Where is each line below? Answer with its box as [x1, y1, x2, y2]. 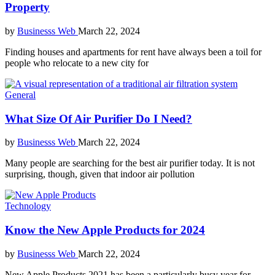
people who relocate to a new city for [5, 57, 149, 68]
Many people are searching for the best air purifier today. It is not [5, 158, 255, 169]
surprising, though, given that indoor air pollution [5, 169, 195, 180]
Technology [5, 201, 51, 212]
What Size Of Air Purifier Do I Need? [5, 112, 192, 125]
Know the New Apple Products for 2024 [5, 223, 205, 237]
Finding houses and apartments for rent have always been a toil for [5, 46, 261, 57]
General [5, 89, 36, 100]
